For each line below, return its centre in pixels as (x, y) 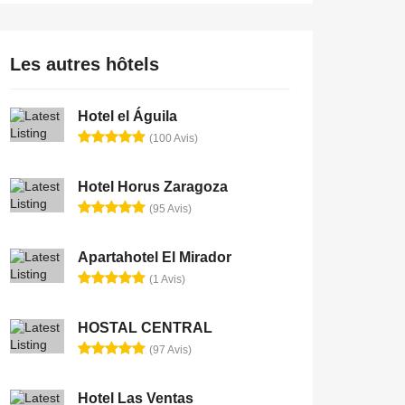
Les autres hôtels (85, 64)
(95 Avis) (170, 209)
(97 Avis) (170, 350)
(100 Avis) (174, 138)
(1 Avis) (167, 279)
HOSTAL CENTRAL (145, 328)
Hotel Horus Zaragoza (153, 187)
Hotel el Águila (127, 116)
